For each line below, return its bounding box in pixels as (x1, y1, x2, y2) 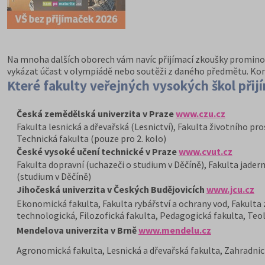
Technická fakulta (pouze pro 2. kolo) (17, 132, 166, 144)
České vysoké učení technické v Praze (17, 146, 179, 157)
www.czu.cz (176, 108, 225, 119)
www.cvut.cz (179, 146, 232, 157)
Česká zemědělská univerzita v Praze (17, 108, 176, 119)
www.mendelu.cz (138, 224, 211, 236)
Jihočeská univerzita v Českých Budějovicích (17, 183, 206, 195)
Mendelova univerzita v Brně (17, 224, 137, 236)
